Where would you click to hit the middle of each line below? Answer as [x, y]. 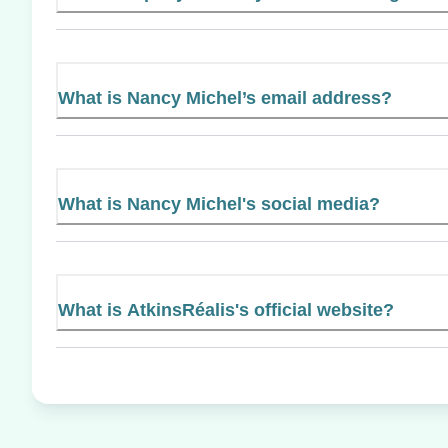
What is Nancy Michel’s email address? [225, 97]
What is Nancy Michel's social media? [219, 203]
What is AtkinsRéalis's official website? [226, 309]
